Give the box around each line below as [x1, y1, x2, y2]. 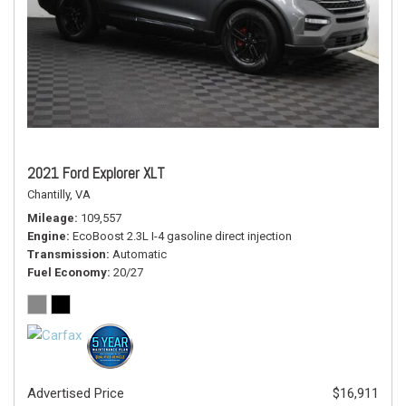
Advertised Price [27, 385, 124, 401]
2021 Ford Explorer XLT [27, 163, 165, 183]
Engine [27, 229, 66, 243]
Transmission [27, 247, 106, 261]
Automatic [112, 247, 167, 261]
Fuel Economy [27, 266, 107, 279]
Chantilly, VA [27, 188, 91, 201]
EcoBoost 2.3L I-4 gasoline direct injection [72, 229, 292, 243]
